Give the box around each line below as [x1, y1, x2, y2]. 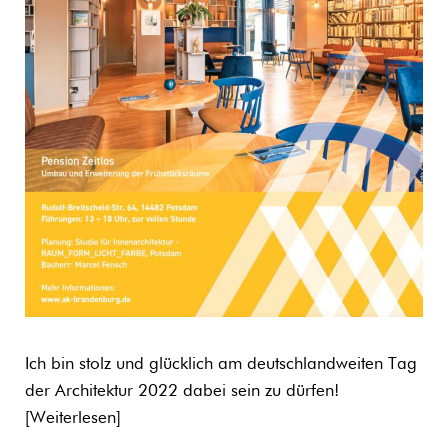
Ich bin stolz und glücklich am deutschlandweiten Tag [25, 355, 417, 373]
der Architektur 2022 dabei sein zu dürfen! [25, 382, 339, 400]
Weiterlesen [30, 409, 116, 427]
